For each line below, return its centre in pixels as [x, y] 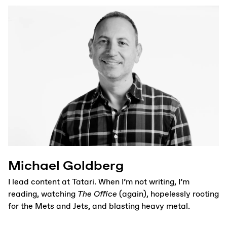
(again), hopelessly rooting [168, 195]
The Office [97, 195]
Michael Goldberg [66, 165]
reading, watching [43, 195]
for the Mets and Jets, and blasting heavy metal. [99, 207]
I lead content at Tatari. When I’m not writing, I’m [99, 182]
